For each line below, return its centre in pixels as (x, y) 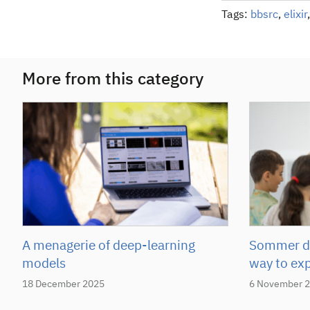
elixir (295, 15)
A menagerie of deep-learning (109, 246)
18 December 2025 (63, 284)
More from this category (113, 80)
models (44, 264)
